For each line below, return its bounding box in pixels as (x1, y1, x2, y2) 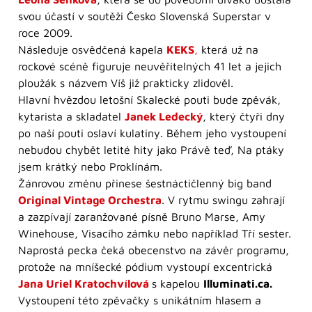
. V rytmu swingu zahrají (162, 193, 285, 206)
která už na (198, 42, 258, 56)
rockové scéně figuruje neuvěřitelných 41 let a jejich (18, 59, 281, 72)
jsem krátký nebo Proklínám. (18, 159, 162, 173)
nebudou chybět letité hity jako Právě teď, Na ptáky (18, 143, 284, 156)
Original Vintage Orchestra (18, 193, 162, 206)
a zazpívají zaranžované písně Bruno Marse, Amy (18, 210, 265, 223)
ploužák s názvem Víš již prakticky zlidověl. (18, 76, 233, 89)
